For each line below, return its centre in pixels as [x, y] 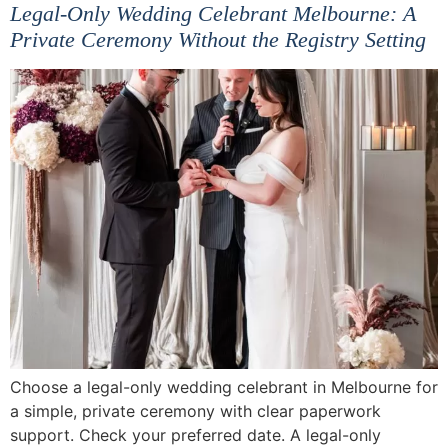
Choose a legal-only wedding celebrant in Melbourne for [224, 387]
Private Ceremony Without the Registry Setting [218, 39]
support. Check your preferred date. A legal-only [195, 435]
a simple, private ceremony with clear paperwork [195, 411]
